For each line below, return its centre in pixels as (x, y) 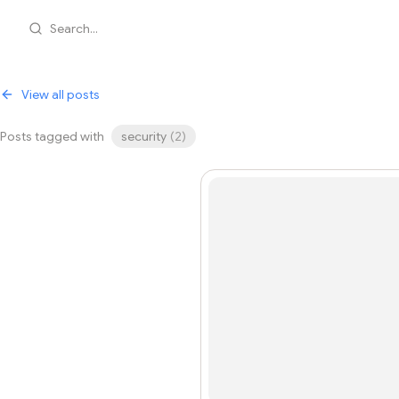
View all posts (61, 94)
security (144, 136)
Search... (74, 28)
